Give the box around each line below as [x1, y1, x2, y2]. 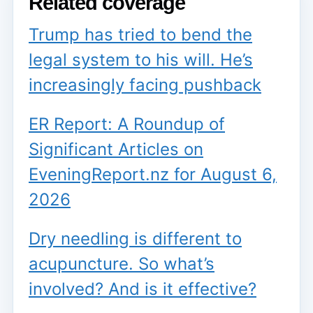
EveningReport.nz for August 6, [29, 163, 277, 184]
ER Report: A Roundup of [29, 113, 225, 134]
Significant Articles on [29, 138, 203, 159]
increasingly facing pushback [29, 74, 261, 95]
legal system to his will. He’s [29, 49, 253, 70]
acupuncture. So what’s [29, 253, 214, 274]
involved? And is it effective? [29, 278, 256, 299]
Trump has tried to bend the [29, 24, 252, 45]
